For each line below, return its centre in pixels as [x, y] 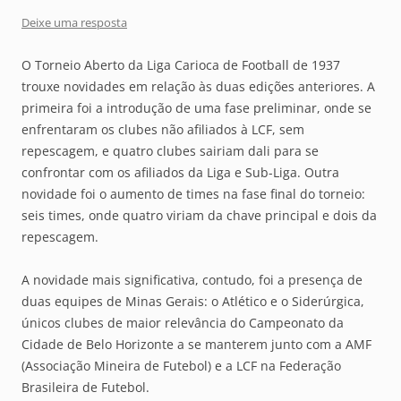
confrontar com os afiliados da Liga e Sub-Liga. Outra [180, 172]
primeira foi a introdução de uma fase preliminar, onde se [196, 107]
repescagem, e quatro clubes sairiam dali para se [170, 150]
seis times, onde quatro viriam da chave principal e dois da [199, 215]
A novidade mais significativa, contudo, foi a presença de [192, 279]
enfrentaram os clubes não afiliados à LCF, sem [163, 129]
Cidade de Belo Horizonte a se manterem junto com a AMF [196, 344]
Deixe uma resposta [74, 22]
